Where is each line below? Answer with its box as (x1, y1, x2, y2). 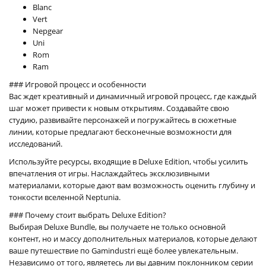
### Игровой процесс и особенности (9, 78, 146, 90)
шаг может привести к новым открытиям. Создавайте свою (9, 102, 229, 113)
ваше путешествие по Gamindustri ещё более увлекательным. (9, 245, 238, 256)
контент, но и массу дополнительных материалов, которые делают (9, 233, 257, 244)
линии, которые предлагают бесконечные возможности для (9, 126, 232, 137)
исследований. (9, 138, 62, 149)
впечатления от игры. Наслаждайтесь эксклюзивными (9, 167, 210, 179)
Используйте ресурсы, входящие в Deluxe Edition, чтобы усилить (9, 156, 248, 167)
